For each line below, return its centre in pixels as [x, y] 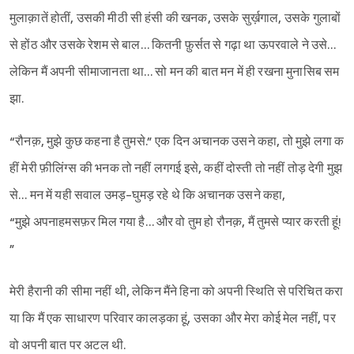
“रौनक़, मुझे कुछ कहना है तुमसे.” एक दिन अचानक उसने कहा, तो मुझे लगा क [177, 142]
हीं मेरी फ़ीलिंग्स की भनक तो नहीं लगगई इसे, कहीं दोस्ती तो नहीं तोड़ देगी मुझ [176, 169]
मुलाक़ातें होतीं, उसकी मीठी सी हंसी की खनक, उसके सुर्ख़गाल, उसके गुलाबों [177, 19]
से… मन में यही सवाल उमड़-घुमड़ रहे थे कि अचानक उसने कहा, [148, 196]
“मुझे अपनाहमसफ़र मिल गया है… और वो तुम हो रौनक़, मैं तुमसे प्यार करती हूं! [176, 223]
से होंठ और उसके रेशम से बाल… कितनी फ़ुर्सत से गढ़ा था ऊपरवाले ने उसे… [174, 46]
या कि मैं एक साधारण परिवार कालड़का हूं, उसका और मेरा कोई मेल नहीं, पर [174, 319]
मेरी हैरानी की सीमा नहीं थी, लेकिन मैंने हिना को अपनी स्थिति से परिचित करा [177, 292]
